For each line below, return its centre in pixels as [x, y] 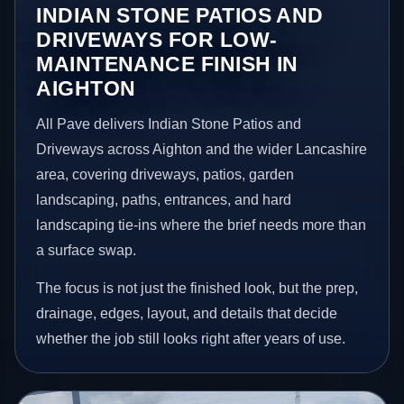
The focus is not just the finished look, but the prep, [197, 288]
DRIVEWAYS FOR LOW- [157, 39]
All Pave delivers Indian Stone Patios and [169, 124]
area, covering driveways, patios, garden [165, 174]
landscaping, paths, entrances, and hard [164, 199]
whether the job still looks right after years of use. [191, 338]
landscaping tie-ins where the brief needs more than [202, 225]
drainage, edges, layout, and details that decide [187, 313]
